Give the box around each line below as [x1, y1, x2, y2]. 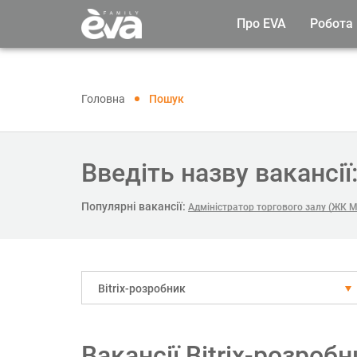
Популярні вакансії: [81, 200, 186, 213]
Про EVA [237, 16, 286, 31]
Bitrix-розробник [98, 282, 186, 295]
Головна [81, 92, 125, 105]
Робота [310, 16, 353, 31]
